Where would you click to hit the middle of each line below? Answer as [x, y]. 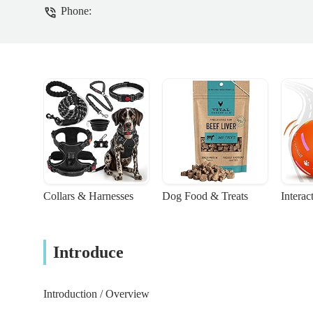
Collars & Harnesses [88, 196]
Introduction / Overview [96, 294]
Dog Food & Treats [205, 196]
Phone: [76, 11]
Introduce [88, 253]
